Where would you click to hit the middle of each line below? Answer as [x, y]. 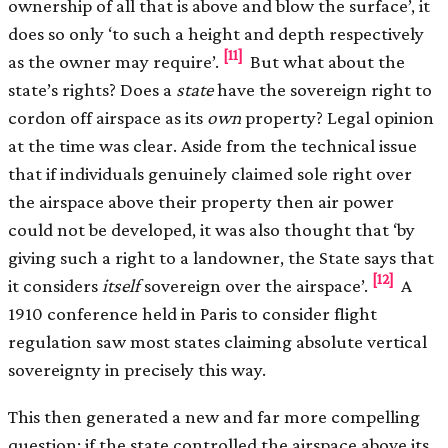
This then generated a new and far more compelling [214, 416]
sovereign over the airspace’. [258, 285]
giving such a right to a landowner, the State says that [221, 257]
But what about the [326, 61]
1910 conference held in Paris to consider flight [192, 313]
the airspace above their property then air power [201, 201]
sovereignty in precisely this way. [137, 369]
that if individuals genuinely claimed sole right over [210, 173]
